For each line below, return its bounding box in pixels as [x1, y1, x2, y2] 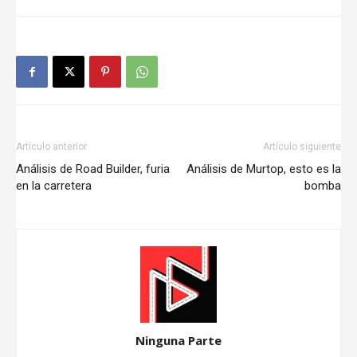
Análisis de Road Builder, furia [16, 162, 170, 177]
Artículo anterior [16, 141, 87, 153]
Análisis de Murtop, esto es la [186, 162, 341, 177]
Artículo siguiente [263, 141, 341, 153]
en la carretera [16, 178, 92, 194]
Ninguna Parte [135, 332, 222, 349]
